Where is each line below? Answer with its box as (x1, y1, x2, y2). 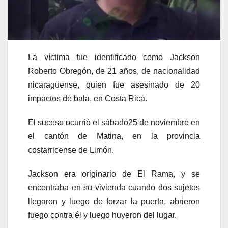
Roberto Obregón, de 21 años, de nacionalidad (28, 67, 200, 76)
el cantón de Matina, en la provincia (28, 132, 200, 141)
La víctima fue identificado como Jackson (28, 53, 200, 62)
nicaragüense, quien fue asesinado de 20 (28, 80, 200, 90)
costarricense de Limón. (28, 146, 114, 155)
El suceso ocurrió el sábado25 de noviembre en (28, 118, 200, 127)
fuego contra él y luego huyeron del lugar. (28, 211, 177, 220)
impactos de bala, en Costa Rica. (28, 94, 147, 103)
